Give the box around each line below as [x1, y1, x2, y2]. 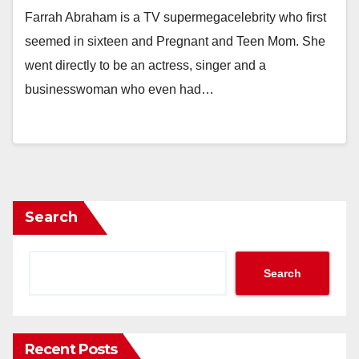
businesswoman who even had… [25, 83, 214, 96]
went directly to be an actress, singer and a [25, 58, 266, 72]
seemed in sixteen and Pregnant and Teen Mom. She [25, 34, 325, 48]
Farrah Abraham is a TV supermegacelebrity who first [25, 10, 326, 24]
